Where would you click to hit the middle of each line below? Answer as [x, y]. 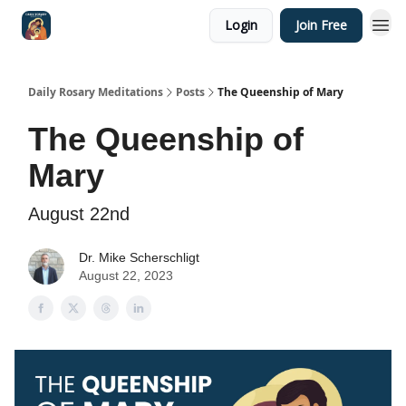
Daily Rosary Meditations [96, 92]
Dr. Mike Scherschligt [139, 257]
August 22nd [79, 214]
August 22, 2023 [126, 275]
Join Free [321, 25]
